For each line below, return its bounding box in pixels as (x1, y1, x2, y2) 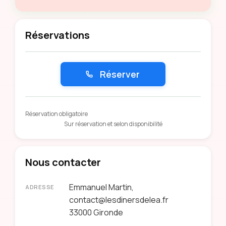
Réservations (25, 28, 90, 42)
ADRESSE (25, 183, 54, 191)
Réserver (98, 68, 140, 80)
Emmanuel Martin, (69, 182, 134, 193)
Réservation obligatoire (25, 109, 88, 118)
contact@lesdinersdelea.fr (69, 194, 168, 205)
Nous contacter (25, 155, 101, 169)
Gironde (93, 207, 123, 218)
